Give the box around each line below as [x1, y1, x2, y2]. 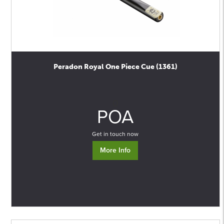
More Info [100, 146, 131, 154]
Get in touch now [92, 130, 139, 137]
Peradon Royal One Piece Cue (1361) [53, 62, 177, 71]
